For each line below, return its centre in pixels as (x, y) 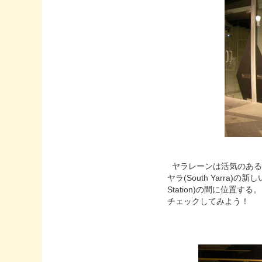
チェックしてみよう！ (208, 201)
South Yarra (209, 178)
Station (180, 190)
